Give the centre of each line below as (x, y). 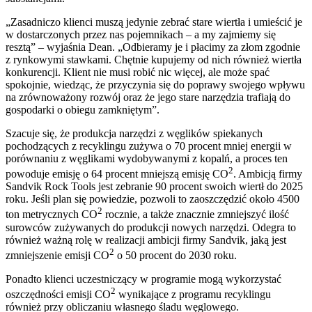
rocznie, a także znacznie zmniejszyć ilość (196, 214)
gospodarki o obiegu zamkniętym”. (83, 109)
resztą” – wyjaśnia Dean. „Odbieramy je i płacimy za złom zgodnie (153, 47)
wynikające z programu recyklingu (193, 295)
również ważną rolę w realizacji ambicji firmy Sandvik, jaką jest (146, 240)
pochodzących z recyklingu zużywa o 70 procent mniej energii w (149, 146)
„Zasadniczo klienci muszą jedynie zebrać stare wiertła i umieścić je (154, 22)
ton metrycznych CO (52, 214)
